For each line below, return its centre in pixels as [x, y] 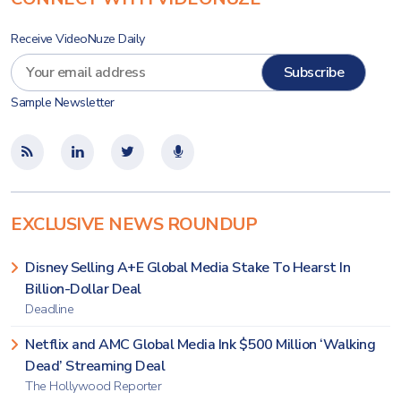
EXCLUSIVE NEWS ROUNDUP [134, 224]
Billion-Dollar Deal [83, 289]
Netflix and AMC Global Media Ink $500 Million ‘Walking [200, 345]
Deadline [49, 309]
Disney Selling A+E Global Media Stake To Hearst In [188, 268]
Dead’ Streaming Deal [95, 366]
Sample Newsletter [63, 102]
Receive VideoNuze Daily [78, 38]
